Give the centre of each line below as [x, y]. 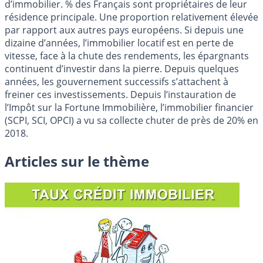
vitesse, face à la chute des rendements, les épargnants [127, 56]
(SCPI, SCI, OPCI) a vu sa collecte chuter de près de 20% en [131, 121]
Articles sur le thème [77, 161]
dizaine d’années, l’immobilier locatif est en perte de [119, 43]
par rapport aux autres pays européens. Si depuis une [124, 30]
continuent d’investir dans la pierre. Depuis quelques [122, 69]
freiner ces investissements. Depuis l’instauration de [120, 95]
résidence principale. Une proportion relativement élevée [131, 17]
